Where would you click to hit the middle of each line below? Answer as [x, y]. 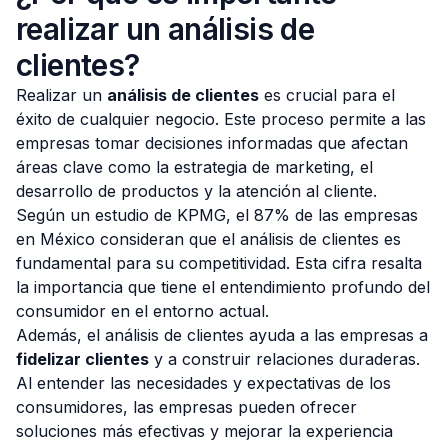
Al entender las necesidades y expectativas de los [203, 383]
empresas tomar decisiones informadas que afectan [212, 143]
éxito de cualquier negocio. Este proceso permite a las [221, 119]
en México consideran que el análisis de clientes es [208, 239]
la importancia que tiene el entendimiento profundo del [223, 287]
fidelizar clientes [82, 359]
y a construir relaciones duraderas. [284, 359]
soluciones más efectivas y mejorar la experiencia [204, 431]
